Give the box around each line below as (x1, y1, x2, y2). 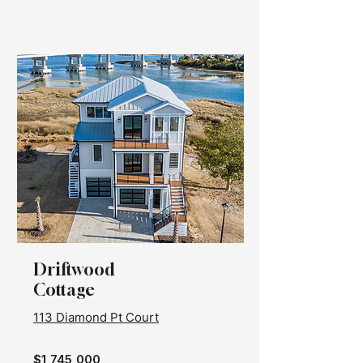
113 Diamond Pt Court (33, 310, 159, 325)
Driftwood (33, 259, 114, 280)
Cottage (33, 280, 95, 300)
